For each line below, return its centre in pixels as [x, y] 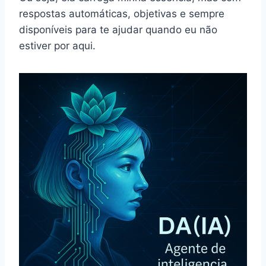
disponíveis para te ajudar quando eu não [118, 29]
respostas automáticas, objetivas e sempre [122, 13]
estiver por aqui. [57, 45]
